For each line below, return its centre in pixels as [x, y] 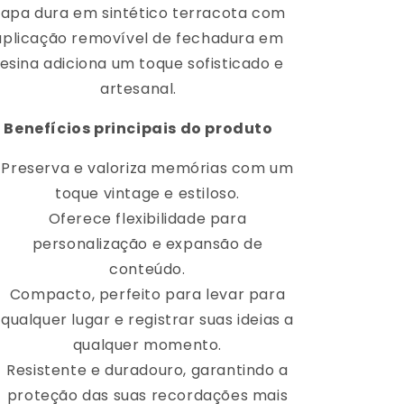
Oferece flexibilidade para [147, 218]
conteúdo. [147, 269]
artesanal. [138, 88]
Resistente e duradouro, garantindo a [147, 370]
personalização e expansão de [147, 243]
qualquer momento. [147, 344]
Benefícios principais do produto [138, 128]
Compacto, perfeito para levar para [147, 294]
